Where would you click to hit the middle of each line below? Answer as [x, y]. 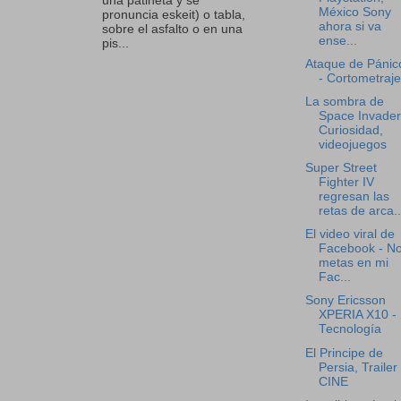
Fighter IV [346, 183]
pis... [115, 43]
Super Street [341, 168]
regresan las [354, 197]
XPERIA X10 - [357, 315]
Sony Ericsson [345, 301]
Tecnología [350, 329]
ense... [337, 40]
